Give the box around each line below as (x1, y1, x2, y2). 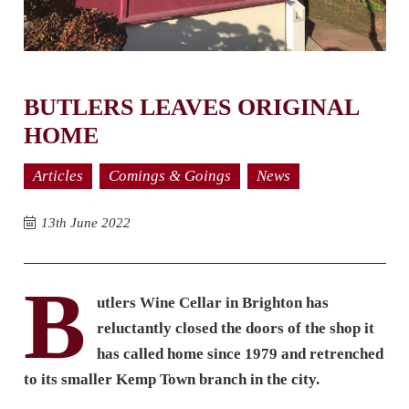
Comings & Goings (108, 166, 231, 184)
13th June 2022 (40, 215, 131, 230)
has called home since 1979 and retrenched (96, 344, 383, 362)
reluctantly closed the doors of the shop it (96, 319, 374, 337)
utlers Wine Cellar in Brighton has (96, 293, 329, 311)
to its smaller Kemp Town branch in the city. (23, 370, 320, 388)
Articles (32, 166, 83, 184)
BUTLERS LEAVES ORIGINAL (23, 93, 359, 121)
